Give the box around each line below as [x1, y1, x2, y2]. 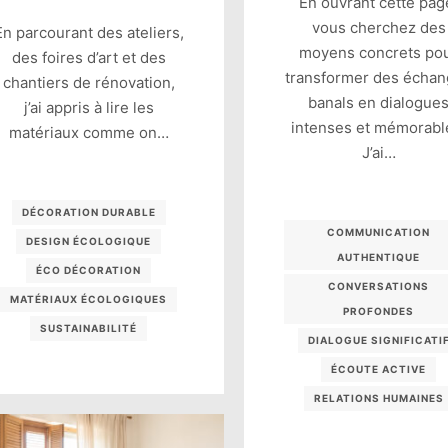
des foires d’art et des [11, 48, 166, 68]
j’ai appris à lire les [23, 98, 154, 118]
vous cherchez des [311, 18, 446, 38]
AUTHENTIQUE [337, 251, 421, 264]
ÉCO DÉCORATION [36, 264, 142, 277]
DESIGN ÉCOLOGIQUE [26, 235, 152, 248]
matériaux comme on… [8, 123, 169, 143]
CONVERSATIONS [328, 280, 430, 293]
